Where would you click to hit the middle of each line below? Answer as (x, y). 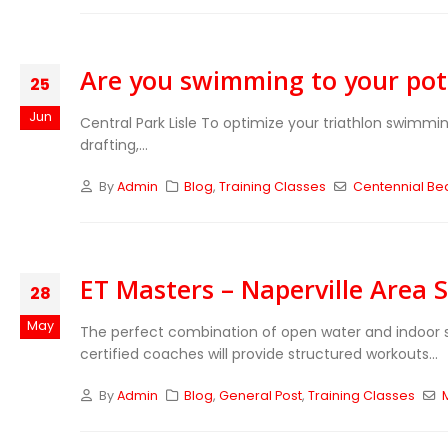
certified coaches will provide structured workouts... (259, 354)
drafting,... (114, 145)
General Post (261, 395)
